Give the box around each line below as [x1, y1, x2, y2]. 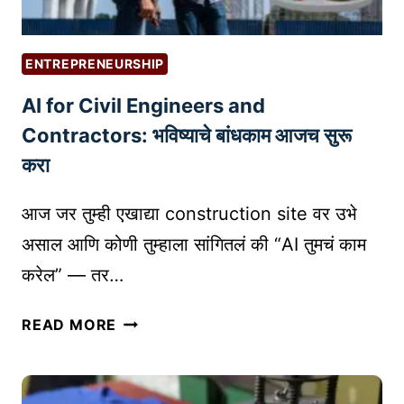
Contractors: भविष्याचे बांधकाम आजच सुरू [22, 123, 352, 147]
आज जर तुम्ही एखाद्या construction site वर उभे [22, 202, 357, 225]
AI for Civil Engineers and [22, 93, 265, 117]
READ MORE [22, 315, 117, 334]
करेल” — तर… [22, 263, 124, 286]
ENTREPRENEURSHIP [25, 55, 165, 71]
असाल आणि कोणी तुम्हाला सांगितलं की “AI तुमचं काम [22, 233, 366, 255]
